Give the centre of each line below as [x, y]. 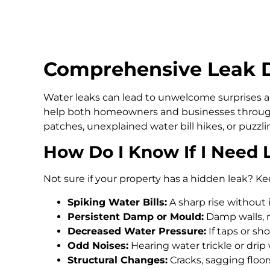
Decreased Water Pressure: [137, 231]
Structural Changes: [118, 260]
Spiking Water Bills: [117, 202]
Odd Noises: [98, 245]
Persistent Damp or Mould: [136, 216]
